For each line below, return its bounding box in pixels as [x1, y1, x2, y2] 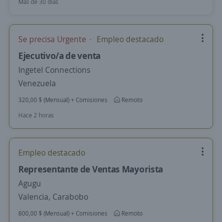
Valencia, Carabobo [18, 191, 88, 202]
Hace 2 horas [18, 111, 54, 119]
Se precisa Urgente [18, 34, 88, 45]
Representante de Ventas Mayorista [18, 163, 164, 175]
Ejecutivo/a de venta [18, 50, 101, 61]
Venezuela [18, 78, 56, 89]
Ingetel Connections [18, 64, 90, 75]
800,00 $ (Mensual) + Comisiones [18, 209, 108, 218]
